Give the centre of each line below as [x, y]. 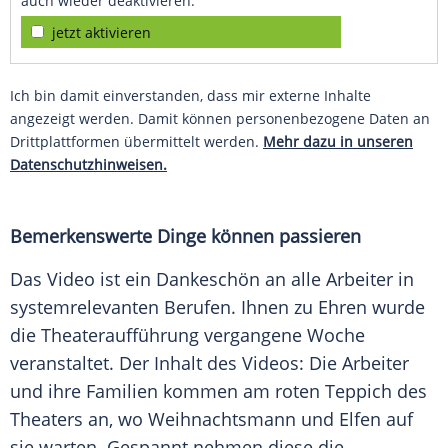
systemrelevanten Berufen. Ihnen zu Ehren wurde [217, 307]
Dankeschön [208, 279]
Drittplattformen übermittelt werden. [136, 142]
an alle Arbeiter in [337, 279]
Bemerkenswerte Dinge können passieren [185, 236]
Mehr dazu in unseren [338, 142]
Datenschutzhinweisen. [88, 165]
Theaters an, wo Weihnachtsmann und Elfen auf [211, 419]
